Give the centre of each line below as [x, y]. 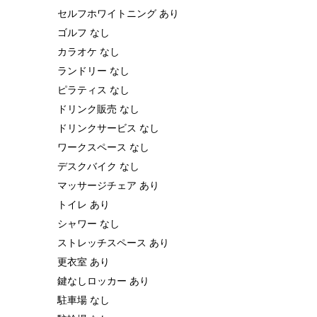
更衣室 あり [83, 261]
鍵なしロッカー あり [103, 281]
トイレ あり [83, 204]
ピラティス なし [93, 90]
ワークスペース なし [103, 147]
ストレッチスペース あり [113, 242]
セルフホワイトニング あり [118, 13]
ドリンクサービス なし [108, 128]
